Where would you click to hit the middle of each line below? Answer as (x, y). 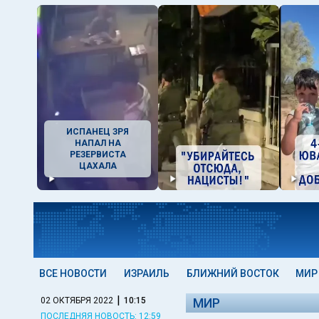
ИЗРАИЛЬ (146, 273)
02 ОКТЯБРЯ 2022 (77, 300)
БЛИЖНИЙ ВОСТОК (232, 273)
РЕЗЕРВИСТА (98, 155)
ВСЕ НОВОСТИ (73, 273)
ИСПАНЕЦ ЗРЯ (98, 132)
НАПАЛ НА (98, 143)
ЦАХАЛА (98, 166)
